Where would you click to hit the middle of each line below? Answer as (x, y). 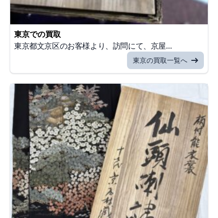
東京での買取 (37, 34)
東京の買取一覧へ (160, 60)
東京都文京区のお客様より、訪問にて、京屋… (93, 46)
